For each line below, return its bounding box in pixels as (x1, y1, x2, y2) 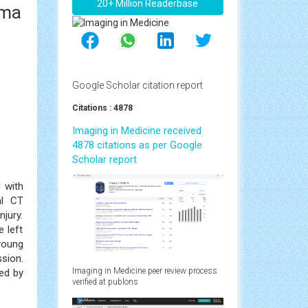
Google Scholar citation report (71, 79, 203, 91)
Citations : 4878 (71, 102, 133, 113)
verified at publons (71, 276, 138, 287)
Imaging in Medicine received (71, 124, 201, 137)
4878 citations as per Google (71, 138, 202, 151)
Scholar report (71, 153, 137, 166)
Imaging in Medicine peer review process (71, 265, 217, 276)
